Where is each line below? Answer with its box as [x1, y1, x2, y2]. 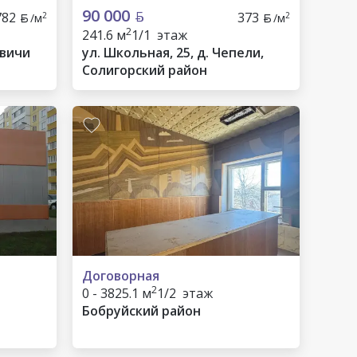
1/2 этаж [157, 284, 213, 302]
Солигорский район [82, 61, 207, 79]
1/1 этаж [131, 26, 187, 44]
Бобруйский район [82, 302, 201, 320]
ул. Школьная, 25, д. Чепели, [82, 44, 264, 61]
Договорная [82, 267, 159, 284]
